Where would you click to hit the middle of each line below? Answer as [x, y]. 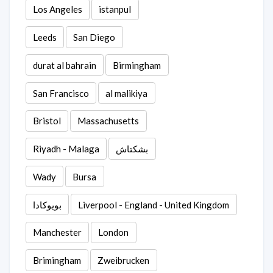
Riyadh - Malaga [66, 149]
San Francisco [61, 93]
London [114, 232]
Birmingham [137, 65]
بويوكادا [47, 204]
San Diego [94, 37]
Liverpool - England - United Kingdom [154, 204]
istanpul [115, 9]
